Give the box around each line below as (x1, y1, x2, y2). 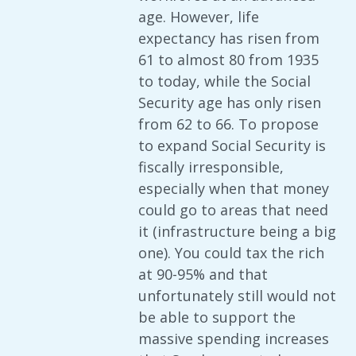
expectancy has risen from (138, 29, 319, 48)
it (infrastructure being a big (138, 222, 336, 241)
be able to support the (138, 308, 296, 327)
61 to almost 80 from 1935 (138, 50, 319, 69)
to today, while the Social (138, 72, 311, 91)
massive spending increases (138, 329, 329, 348)
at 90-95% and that (138, 265, 268, 284)
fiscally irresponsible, (138, 157, 284, 176)
